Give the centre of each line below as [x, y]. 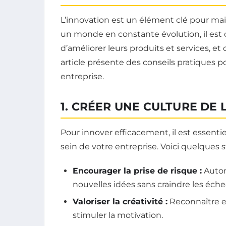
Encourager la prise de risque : [137, 171]
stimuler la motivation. [118, 215]
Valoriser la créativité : [120, 201]
